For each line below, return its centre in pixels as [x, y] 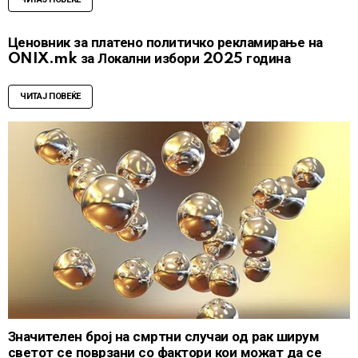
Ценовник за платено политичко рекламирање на [165, 42]
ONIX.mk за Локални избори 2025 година [149, 58]
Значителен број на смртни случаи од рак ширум [164, 337]
